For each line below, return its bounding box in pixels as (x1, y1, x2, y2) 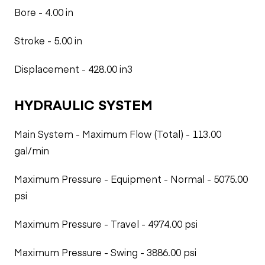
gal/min (14, 144, 49, 157)
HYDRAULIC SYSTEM (14, 95, 153, 114)
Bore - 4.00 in (14, 5, 73, 18)
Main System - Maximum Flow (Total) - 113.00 (14, 127, 221, 140)
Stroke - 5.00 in (14, 34, 82, 47)
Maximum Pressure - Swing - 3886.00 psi (14, 245, 196, 258)
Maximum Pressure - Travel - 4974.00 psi (14, 217, 198, 230)
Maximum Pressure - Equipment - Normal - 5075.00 (14, 172, 248, 185)
